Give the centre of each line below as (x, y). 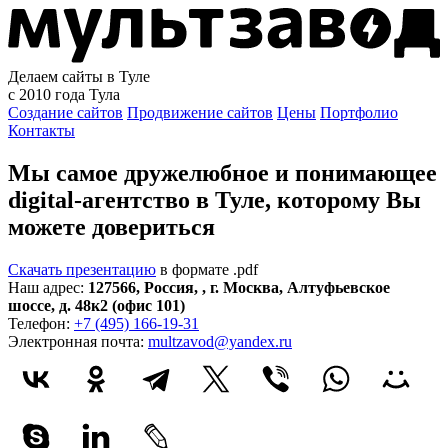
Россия (169, 287)
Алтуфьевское (338, 287)
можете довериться (111, 227)
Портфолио (359, 113)
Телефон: (41, 323)
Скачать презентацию (82, 269)
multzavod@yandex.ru (220, 341)
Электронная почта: (78, 341)
